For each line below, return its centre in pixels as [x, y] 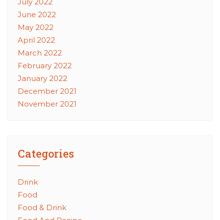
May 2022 [36, 27]
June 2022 [37, 14]
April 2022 [36, 40]
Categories [46, 153]
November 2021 [47, 104]
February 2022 [45, 65]
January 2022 [42, 78]
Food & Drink [42, 207]
